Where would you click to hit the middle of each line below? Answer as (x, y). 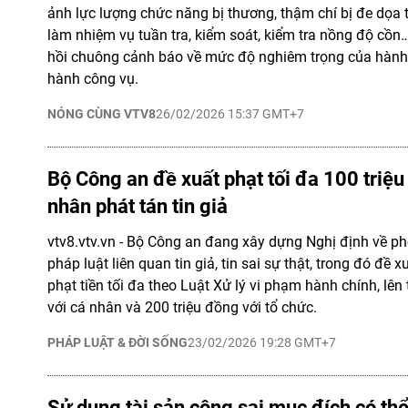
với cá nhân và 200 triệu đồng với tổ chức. (182, 307)
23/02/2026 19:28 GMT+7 (262, 342)
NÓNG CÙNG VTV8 (102, 114)
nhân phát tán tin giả (138, 206)
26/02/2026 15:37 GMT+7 (230, 114)
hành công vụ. (93, 79)
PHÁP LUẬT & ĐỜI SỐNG (117, 342)
